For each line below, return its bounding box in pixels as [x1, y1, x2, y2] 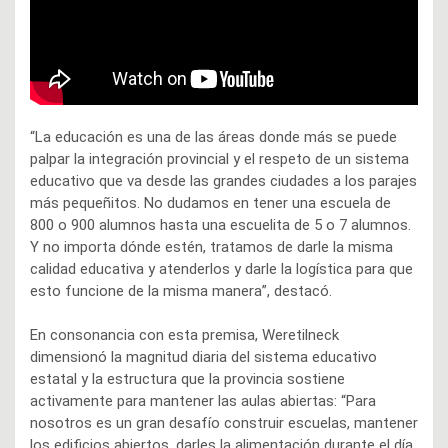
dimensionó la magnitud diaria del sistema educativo [30, 347, 377, 366]
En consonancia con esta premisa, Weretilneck [30, 325, 339, 344]
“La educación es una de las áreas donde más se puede [30, 127, 397, 146]
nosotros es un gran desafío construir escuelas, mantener [30, 413, 418, 432]
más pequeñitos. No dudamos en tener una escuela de [30, 193, 391, 212]
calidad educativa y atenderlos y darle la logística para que [30, 259, 413, 278]
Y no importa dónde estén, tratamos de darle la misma [30, 237, 393, 256]
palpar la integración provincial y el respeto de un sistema [30, 149, 409, 168]
